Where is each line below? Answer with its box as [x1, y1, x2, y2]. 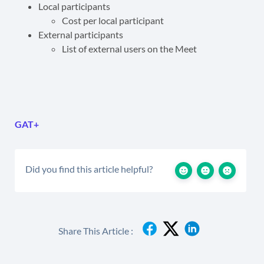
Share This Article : [58, 225, 133, 236]
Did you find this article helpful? [25, 163, 153, 175]
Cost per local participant [62, 15, 164, 27]
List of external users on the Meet [62, 43, 197, 55]
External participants [38, 29, 123, 41]
